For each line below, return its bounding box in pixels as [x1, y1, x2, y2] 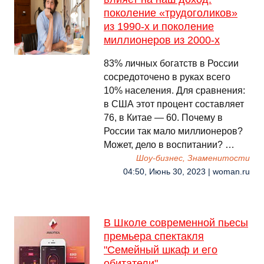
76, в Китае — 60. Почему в [104, 113, 223, 123]
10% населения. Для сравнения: [104, 85, 245, 95]
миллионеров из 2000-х [104, 34, 220, 46]
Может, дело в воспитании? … [104, 140, 235, 150]
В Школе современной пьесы [104, 217, 248, 229]
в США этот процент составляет [104, 99, 244, 109]
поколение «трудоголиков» [104, 7, 237, 19]
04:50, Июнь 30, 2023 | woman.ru [123, 167, 250, 176]
